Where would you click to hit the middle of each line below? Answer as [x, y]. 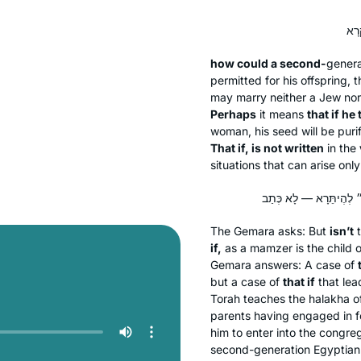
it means [282, 114]
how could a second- [268, 63]
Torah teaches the [259, 298]
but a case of [247, 281]
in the [342, 147]
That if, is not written [267, 147]
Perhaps [233, 114]
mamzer [271, 247]
